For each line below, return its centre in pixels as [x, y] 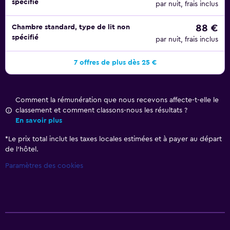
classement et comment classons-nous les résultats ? [101, 110]
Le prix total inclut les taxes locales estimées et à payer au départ [115, 139]
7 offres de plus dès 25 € [115, 63]
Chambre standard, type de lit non [71, 27]
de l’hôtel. [22, 149]
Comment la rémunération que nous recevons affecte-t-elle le [117, 100]
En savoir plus [39, 121]
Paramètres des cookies [44, 166]
